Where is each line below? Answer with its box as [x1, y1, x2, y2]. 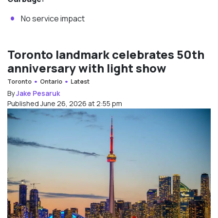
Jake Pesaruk [16, 88, 60, 98]
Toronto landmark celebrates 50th [7, 46, 204, 62]
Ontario [39, 77, 62, 86]
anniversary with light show [7, 59, 166, 76]
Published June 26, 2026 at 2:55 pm [7, 98, 122, 108]
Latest [70, 77, 90, 86]
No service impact [21, 13, 85, 24]
